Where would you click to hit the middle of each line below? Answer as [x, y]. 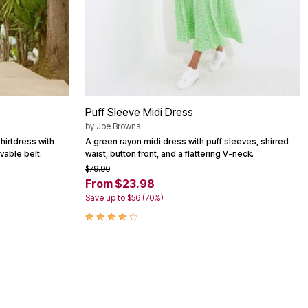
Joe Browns [118, 126]
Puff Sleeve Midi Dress [139, 112]
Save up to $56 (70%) [124, 198]
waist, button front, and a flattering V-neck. [169, 154]
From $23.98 [120, 184]
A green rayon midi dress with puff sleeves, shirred [187, 141]
